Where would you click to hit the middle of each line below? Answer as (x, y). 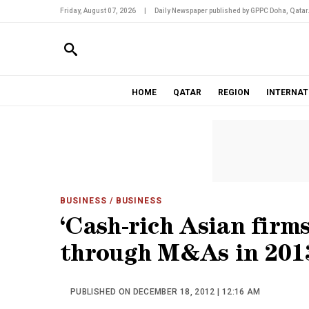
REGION (233, 92)
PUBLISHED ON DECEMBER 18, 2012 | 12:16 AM (166, 292)
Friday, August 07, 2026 (98, 11)
